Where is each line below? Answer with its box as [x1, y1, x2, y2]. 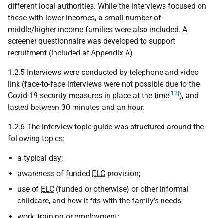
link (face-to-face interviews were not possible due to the [8, 79, 200, 89]
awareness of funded [18, 169, 92, 178]
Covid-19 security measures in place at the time [8, 91, 169, 100]
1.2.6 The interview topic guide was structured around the [8, 122, 204, 131]
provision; [105, 169, 140, 178]
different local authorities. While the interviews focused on [8, 1, 206, 11]
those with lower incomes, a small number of [8, 13, 161, 22]
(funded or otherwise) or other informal [54, 184, 189, 194]
